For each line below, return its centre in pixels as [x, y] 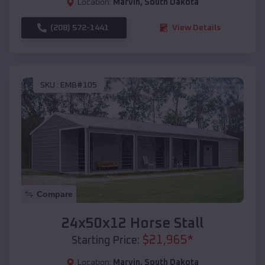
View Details [196, 28]
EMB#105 [79, 85]
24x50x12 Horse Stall [132, 223]
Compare [55, 194]
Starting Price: [106, 240]
